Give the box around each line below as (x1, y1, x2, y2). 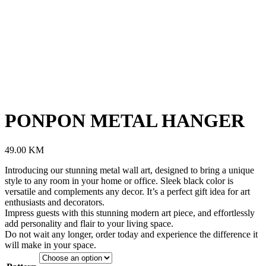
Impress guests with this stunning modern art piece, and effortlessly (5, 207, 255, 218)
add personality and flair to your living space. (5, 218, 173, 229)
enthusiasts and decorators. (5, 197, 104, 207)
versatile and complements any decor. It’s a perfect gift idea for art (5, 186, 250, 197)
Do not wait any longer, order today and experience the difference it (5, 229, 258, 239)
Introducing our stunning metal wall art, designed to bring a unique (5, 164, 254, 175)
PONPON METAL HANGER (5, 110, 245, 132)
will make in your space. (5, 239, 96, 250)
